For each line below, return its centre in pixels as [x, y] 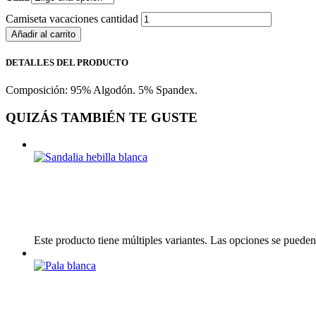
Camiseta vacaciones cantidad [72, 18]
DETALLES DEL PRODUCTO [67, 62]
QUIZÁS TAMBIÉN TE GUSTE [102, 117]
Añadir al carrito [43, 34]
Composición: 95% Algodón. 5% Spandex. [102, 90]
